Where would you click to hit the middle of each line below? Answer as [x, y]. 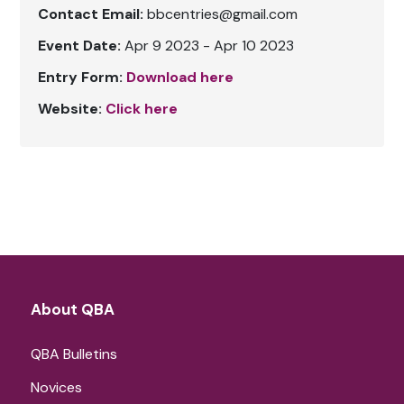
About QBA [73, 309]
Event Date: [80, 46]
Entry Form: [81, 77]
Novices [57, 387]
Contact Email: [91, 14]
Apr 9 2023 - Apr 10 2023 [208, 46]
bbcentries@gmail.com [221, 14]
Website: [70, 109]
